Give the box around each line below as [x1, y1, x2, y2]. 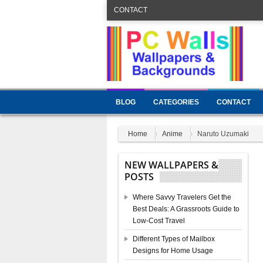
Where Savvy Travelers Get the [133, 193, 231, 201]
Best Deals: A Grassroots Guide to [133, 205, 240, 213]
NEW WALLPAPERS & [124, 159, 218, 171]
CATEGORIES [153, 98, 199, 106]
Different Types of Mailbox [133, 235, 215, 243]
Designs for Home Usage [133, 247, 213, 255]
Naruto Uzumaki [197, 130, 249, 138]
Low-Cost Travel [133, 217, 185, 225]
